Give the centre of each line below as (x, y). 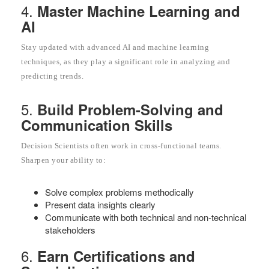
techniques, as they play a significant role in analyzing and (125, 61)
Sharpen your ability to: (63, 160)
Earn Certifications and (116, 255)
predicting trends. (52, 76)
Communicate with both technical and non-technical (146, 217)
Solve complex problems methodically (119, 192)
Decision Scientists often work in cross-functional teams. (121, 145)
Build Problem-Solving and (130, 109)
